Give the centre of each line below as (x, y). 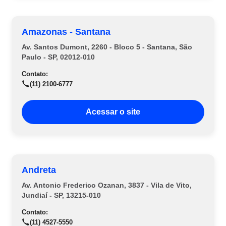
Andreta (39, 170)
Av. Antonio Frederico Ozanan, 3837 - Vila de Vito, (107, 185)
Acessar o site (113, 112)
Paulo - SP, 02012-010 (58, 57)
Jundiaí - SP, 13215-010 (61, 195)
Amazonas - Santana (66, 32)
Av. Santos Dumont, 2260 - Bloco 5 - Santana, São (107, 47)
